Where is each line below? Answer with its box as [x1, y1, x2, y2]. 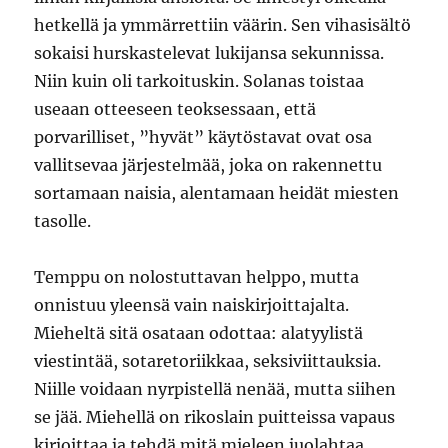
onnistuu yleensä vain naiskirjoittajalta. [34, 295, 350, 315]
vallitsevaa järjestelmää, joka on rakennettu [34, 155, 383, 175]
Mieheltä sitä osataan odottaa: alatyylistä [34, 323, 364, 343]
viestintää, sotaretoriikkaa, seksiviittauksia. [34, 351, 382, 371]
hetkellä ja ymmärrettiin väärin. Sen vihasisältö [34, 15, 412, 35]
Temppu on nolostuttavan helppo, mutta [34, 267, 360, 287]
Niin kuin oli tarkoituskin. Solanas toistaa [34, 71, 365, 91]
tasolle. [34, 211, 92, 231]
